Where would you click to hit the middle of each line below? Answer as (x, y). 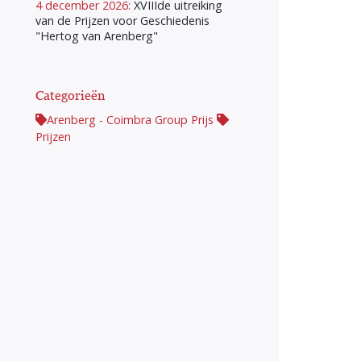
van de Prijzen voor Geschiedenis (122, 21)
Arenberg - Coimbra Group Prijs (131, 120)
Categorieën (70, 95)
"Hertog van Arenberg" (97, 36)
